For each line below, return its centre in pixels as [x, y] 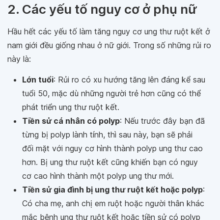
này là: [19, 59]
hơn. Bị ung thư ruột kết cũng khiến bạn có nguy [110, 162]
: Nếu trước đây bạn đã [162, 121]
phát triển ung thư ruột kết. [71, 107]
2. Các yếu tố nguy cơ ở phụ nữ [102, 9]
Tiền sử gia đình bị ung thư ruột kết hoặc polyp [112, 190]
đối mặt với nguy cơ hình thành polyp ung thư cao [112, 148]
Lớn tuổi [38, 80]
